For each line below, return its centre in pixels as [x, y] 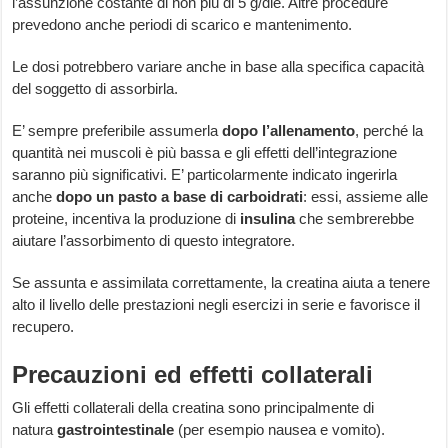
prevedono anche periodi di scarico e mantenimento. [182, 25]
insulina [268, 219]
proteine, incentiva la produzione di [126, 219]
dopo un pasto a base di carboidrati [180, 197]
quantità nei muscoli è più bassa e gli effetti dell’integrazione [205, 153]
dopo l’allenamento [289, 131]
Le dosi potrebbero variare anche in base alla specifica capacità [218, 67]
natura [35, 430]
